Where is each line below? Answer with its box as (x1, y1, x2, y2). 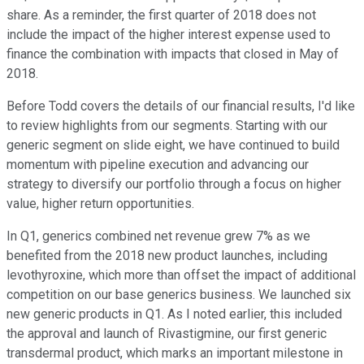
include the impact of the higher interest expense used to (6, 27, 331, 43)
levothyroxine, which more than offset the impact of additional (6, 267, 356, 284)
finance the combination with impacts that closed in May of (6, 46, 339, 63)
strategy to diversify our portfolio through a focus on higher (6, 176, 341, 193)
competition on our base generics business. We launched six (6, 287, 351, 303)
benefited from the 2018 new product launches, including (6, 248, 327, 264)
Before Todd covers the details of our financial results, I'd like (6, 98, 355, 115)
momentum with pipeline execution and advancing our (6, 157, 309, 173)
